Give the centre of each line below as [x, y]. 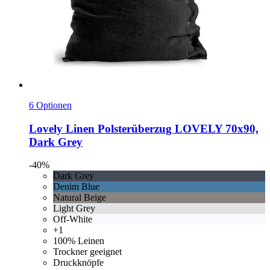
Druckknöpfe [78, 263]
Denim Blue [76, 187]
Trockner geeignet [87, 252]
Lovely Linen [62, 128]
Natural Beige [80, 198]
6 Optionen [50, 105]
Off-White [73, 219]
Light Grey [74, 209]
